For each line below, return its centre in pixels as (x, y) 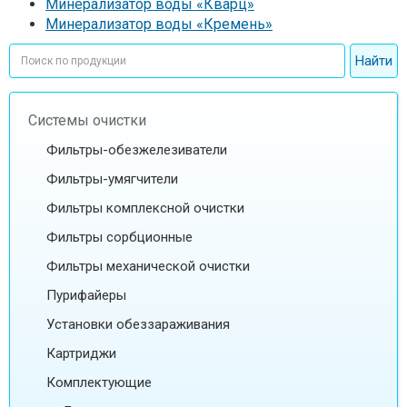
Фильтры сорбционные (119, 237)
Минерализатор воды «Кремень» (159, 24)
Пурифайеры (86, 295)
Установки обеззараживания (138, 324)
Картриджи (81, 353)
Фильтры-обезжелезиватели (137, 149)
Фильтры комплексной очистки (145, 208)
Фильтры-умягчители (112, 179)
